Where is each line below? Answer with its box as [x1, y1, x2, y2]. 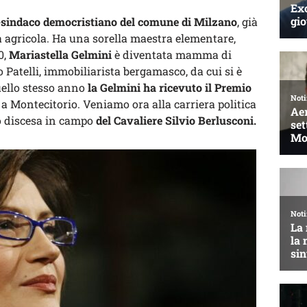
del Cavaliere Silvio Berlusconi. [96, 113, 256, 127]
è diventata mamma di [112, 47, 232, 62]
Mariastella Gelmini [9, 47, 112, 62]
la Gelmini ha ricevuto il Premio [88, 80, 251, 95]
